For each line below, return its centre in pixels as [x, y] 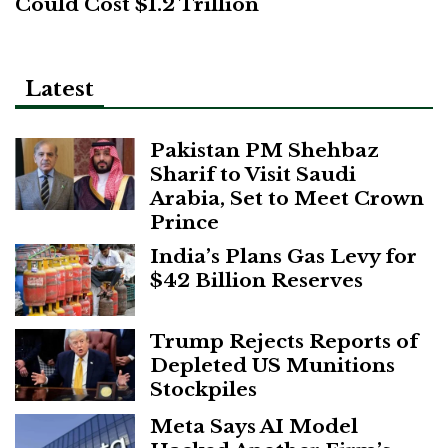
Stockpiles [203, 388]
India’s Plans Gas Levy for [283, 255]
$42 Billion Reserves [256, 279]
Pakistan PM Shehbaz [264, 149]
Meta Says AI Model [254, 425]
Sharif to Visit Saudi [253, 173]
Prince [184, 221]
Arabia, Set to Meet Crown [287, 197]
